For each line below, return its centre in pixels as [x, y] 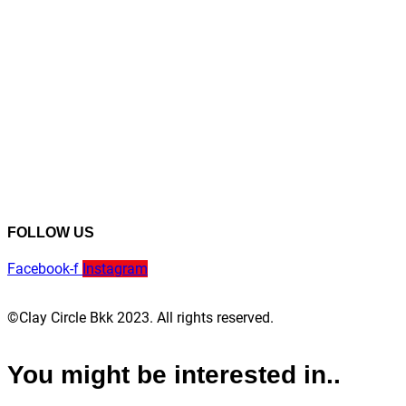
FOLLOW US [51, 233]
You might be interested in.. [174, 374]
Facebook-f [43, 269]
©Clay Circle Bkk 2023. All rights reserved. [140, 318]
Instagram [115, 269]
